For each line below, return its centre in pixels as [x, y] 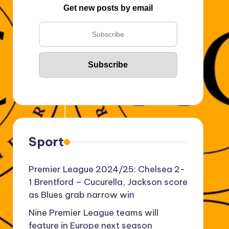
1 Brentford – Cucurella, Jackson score [108, 182]
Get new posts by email [108, 8]
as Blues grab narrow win [81, 195]
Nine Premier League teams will [93, 213]
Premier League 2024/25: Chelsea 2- [107, 169]
